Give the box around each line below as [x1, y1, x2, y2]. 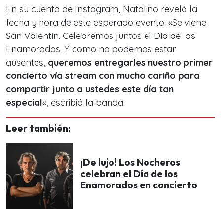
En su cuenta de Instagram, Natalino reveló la [6, 3, 197, 15]
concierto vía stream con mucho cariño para [6, 70, 200, 81]
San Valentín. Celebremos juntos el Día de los [6, 30, 195, 41]
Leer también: [6, 122, 71, 134]
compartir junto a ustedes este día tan [6, 83, 174, 95]
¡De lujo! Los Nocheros [80, 156, 180, 168]
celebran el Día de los [80, 168, 178, 180]
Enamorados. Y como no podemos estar [6, 43, 176, 55]
